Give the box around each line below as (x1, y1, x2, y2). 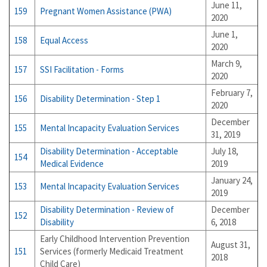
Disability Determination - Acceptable (40, 145, 178, 157)
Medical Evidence (40, 158, 104, 169)
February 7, (211, 87, 253, 98)
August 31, (211, 239, 250, 250)
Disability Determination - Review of (40, 204, 174, 215)
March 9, (211, 58, 242, 69)
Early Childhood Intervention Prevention (40, 233, 190, 244)
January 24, (211, 175, 253, 186)
